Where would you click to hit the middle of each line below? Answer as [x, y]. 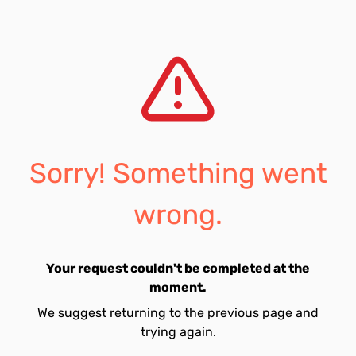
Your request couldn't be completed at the [178, 268]
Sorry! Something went [178, 173]
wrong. [178, 215]
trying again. [178, 332]
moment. [178, 287]
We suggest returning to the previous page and [178, 313]
